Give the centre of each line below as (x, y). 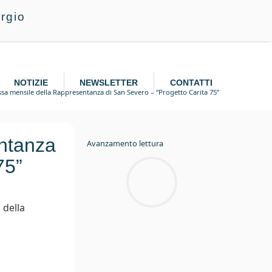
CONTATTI (192, 82)
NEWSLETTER (109, 82)
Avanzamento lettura (125, 144)
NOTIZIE (31, 82)
